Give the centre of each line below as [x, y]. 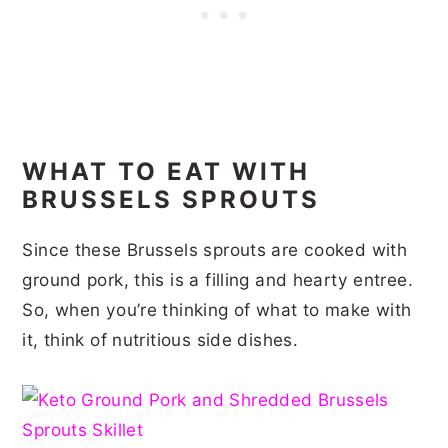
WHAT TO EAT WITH [166, 171]
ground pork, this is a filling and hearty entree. [218, 279]
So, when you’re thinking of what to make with [217, 309]
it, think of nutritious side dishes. [160, 339]
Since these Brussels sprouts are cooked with [215, 249]
